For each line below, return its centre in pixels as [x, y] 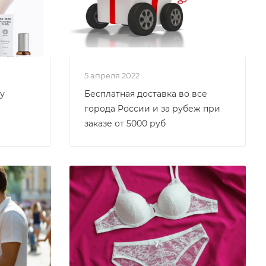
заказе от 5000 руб [125, 123]
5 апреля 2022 [114, 75]
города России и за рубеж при [152, 109]
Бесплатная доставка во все [146, 94]
